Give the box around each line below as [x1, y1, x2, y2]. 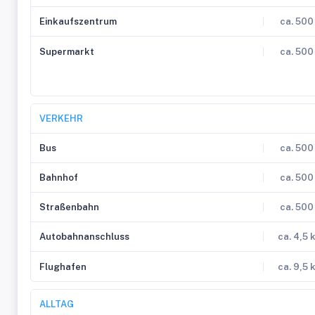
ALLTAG [39, 299, 74, 309]
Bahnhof [39, 172, 78, 183]
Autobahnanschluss [39, 231, 129, 242]
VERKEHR [39, 113, 83, 124]
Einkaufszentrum [39, 16, 117, 27]
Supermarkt [39, 46, 94, 57]
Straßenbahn [39, 202, 99, 212]
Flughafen [39, 261, 86, 272]
